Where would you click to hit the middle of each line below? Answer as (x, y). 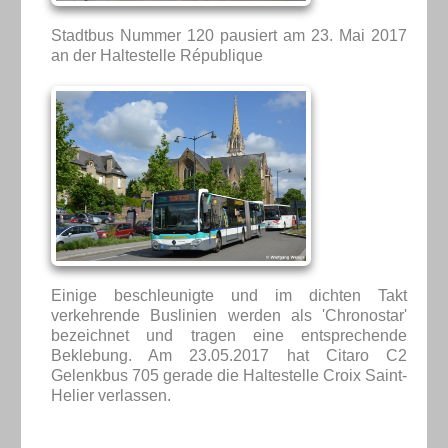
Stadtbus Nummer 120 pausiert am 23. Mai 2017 (229, 35)
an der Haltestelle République (156, 55)
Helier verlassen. (110, 395)
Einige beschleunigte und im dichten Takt (229, 295)
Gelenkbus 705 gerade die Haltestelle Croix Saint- (229, 375)
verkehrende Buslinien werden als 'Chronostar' (229, 315)
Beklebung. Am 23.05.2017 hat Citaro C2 (229, 355)
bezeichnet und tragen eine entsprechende (229, 335)
